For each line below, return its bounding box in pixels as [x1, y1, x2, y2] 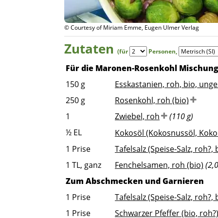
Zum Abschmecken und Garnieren [66, 176, 204, 186]
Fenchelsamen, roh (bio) [115, 160, 203, 170]
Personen [148, 47, 176, 55]
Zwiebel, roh [115, 111, 160, 122]
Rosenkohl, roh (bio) [115, 95, 189, 106]
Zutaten [64, 40, 117, 57]
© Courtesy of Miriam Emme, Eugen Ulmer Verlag [64, 23, 199, 32]
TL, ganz [72, 160, 101, 170]
